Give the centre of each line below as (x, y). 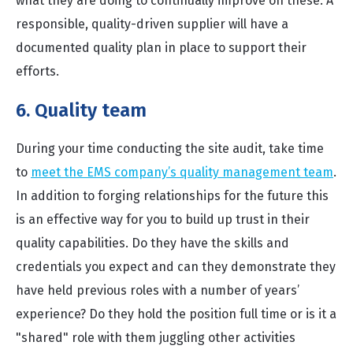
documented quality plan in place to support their (161, 48)
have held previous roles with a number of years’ (158, 290)
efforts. (37, 71)
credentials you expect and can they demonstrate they (176, 267)
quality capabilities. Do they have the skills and (152, 243)
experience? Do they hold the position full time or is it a (176, 314)
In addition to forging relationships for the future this (172, 196)
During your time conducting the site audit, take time (170, 149)
